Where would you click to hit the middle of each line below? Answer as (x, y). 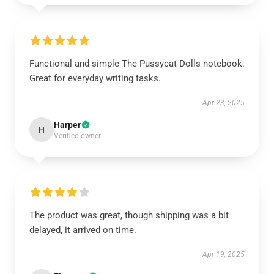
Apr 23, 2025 (224, 103)
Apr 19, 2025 (224, 254)
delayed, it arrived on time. (83, 230)
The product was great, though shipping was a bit (129, 215)
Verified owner (77, 136)
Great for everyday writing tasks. (95, 78)
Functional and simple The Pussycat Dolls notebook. (137, 64)
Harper (67, 125)
